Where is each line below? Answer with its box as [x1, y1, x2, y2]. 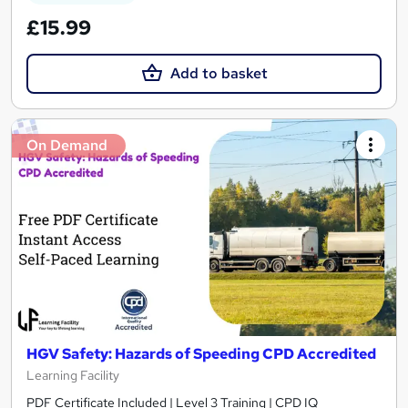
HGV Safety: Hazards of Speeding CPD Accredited [26, 343, 376, 363]
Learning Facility [26, 366, 119, 383]
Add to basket [169, 64, 268, 84]
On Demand [26, 136, 107, 156]
